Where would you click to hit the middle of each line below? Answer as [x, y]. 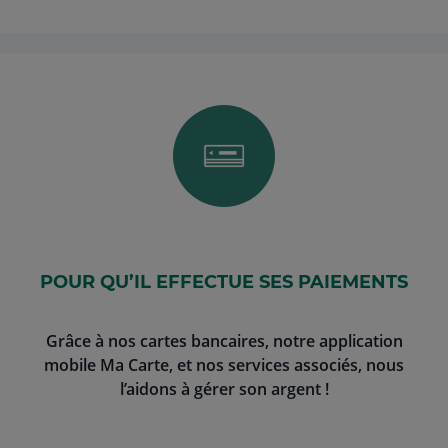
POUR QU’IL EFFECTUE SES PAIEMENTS [224, 282]
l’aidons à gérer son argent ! [224, 389]
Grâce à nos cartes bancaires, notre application [224, 341]
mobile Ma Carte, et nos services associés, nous [224, 365]
